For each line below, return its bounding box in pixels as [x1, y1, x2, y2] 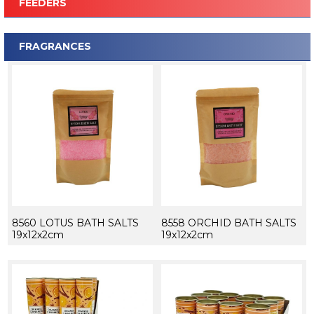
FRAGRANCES [18, 39, 91, 53]
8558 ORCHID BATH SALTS [161, 216, 296, 229]
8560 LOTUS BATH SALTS [11, 216, 139, 229]
